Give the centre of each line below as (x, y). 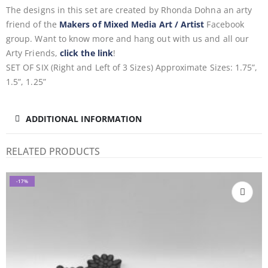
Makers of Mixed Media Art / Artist (132, 24)
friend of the (33, 24)
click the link (86, 53)
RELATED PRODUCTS (53, 151)
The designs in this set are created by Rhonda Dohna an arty (129, 10)
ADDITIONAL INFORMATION (84, 119)
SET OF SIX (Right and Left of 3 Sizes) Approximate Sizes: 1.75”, (132, 67)
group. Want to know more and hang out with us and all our (127, 39)
